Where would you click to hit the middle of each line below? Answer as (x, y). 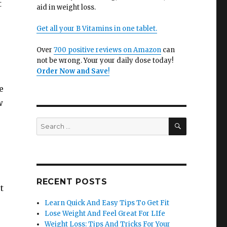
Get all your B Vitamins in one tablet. (97, 29)
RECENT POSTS (72, 182)
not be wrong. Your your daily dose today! (105, 61)
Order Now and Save (72, 71)
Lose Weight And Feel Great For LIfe (105, 214)
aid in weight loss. (66, 7)
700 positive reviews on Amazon (107, 50)
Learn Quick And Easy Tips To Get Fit (107, 203)
